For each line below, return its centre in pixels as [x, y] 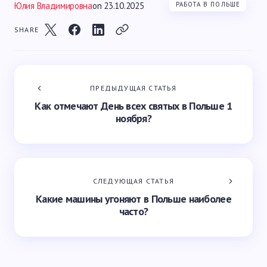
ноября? [133, 118]
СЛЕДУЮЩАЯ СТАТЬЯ [133, 181]
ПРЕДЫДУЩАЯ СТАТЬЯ [133, 88]
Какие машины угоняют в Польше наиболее [133, 199]
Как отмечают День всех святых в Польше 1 [133, 106]
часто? [133, 211]
